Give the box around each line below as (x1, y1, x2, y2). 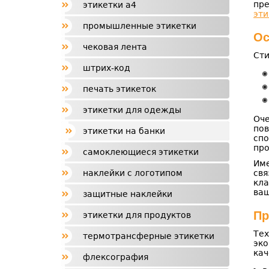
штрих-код (83, 63, 130, 73)
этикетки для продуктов (83, 210, 191, 220)
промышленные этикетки (83, 21, 196, 31)
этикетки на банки (83, 126, 165, 136)
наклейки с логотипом (83, 168, 183, 178)
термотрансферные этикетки (83, 231, 214, 241)
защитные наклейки (83, 189, 172, 199)
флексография (83, 252, 148, 262)
